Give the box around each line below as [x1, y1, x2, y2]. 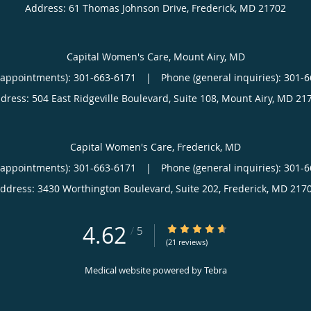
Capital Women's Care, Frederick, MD [70, 140, 241, 153]
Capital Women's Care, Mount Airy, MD [66, 49, 245, 63]
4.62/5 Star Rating [166, 221, 249, 235]
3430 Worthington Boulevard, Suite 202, [37, 181, 224, 195]
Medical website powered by [84, 263, 204, 276]
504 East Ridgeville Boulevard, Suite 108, [31, 91, 221, 105]
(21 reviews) [166, 236, 208, 247]
